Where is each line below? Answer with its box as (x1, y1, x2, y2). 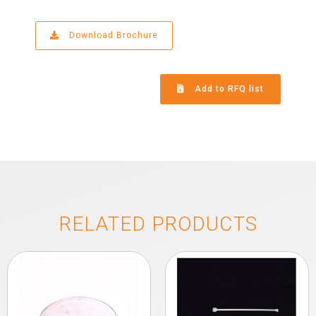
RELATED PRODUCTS (59, 212, 257, 236)
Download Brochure (66, 30, 158, 40)
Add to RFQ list (195, 84, 264, 95)
